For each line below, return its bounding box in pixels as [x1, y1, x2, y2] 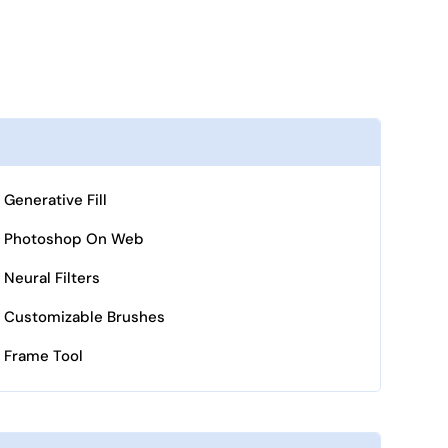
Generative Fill [3, 190, 107, 210]
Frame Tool [3, 346, 83, 366]
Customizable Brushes [3, 307, 165, 327]
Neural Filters [3, 268, 100, 288]
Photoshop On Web [3, 229, 144, 249]
